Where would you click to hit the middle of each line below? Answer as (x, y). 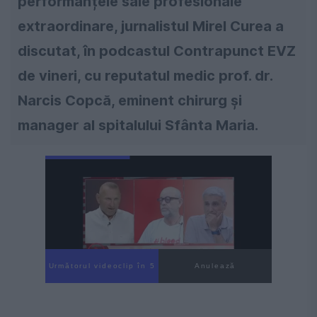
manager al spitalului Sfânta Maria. (138, 126)
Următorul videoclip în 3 (102, 266)
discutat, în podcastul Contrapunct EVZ (157, 51)
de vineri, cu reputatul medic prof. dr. (145, 76)
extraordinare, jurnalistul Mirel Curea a (151, 27)
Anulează (215, 266)
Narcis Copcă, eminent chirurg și (130, 101)
